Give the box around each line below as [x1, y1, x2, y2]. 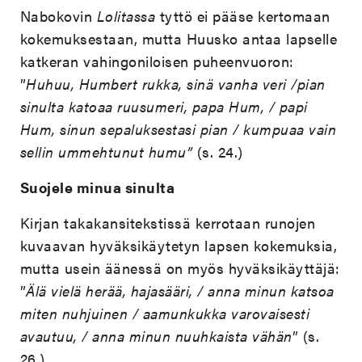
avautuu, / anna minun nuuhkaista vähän [19, 326, 293, 347]
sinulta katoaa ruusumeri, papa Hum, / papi [19, 96, 308, 117]
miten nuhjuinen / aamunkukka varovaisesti [19, 303, 310, 324]
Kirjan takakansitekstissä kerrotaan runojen [19, 213, 316, 234]
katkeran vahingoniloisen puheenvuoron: [19, 51, 294, 72]
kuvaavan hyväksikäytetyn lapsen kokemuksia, [19, 235, 338, 256]
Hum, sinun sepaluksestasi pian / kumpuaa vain [19, 119, 337, 140]
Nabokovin [19, 6, 97, 27]
